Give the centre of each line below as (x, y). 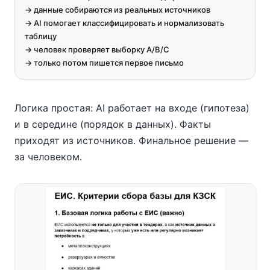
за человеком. (48, 157)
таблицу (41, 36)
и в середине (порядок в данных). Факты (113, 124)
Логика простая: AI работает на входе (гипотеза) (132, 108)
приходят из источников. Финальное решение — (131, 140)
